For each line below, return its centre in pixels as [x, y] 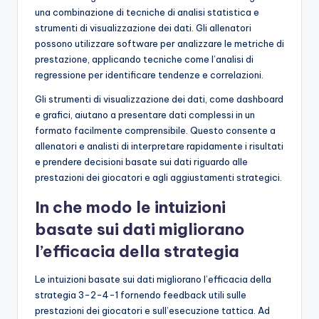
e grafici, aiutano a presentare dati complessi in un [145, 114]
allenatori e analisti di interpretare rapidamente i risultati [159, 146]
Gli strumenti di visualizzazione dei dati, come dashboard [159, 99]
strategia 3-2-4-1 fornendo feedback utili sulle [141, 294]
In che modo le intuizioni [130, 207]
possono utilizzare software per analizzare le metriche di [159, 43]
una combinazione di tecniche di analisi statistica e [147, 12]
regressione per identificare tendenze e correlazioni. [149, 74]
